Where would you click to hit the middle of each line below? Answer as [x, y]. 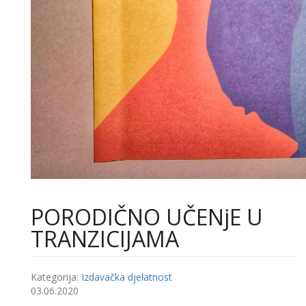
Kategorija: [56, 277]
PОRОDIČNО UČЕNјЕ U [147, 217]
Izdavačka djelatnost [127, 277]
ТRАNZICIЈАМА [105, 238]
